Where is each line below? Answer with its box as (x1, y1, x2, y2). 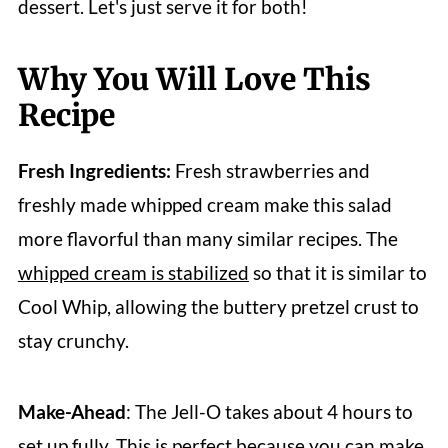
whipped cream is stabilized (17, 260, 249, 284)
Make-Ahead (17, 399, 126, 423)
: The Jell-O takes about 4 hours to (125, 399, 413, 423)
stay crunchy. (17, 328, 129, 352)
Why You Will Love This (17, 59, 371, 98)
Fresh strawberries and (174, 158, 370, 182)
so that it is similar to (248, 260, 427, 284)
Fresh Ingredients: (17, 158, 175, 182)
